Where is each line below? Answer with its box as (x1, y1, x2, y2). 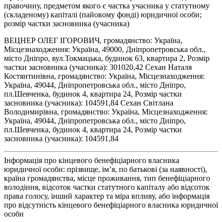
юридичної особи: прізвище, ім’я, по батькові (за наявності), (4, 165, 207, 173)
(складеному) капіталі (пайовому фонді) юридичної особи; (4, 10, 202, 19)
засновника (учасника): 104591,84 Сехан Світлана (4, 98, 173, 107)
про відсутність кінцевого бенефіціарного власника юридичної (4, 200, 218, 209)
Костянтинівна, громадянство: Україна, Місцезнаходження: (4, 71, 205, 80)
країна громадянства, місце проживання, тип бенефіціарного (4, 173, 210, 182)
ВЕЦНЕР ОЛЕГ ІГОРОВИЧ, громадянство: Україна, (4, 36, 182, 45)
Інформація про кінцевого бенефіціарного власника (4, 156, 179, 165)
